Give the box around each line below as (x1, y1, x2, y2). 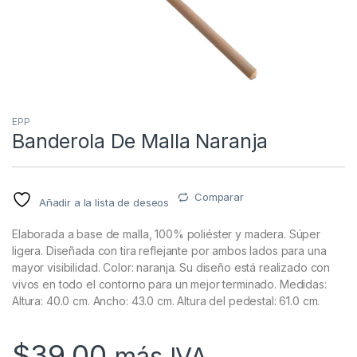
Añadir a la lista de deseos (38, 196, 170, 210)
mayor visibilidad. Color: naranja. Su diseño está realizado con (12, 261, 331, 275)
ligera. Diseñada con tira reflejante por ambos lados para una (12, 244, 327, 258)
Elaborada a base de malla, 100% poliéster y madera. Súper (12, 227, 321, 241)
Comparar (194, 190, 244, 204)
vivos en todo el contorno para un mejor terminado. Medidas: (12, 277, 327, 292)
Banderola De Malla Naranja (12, 129, 269, 154)
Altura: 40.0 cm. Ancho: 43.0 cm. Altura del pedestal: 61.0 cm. (12, 294, 320, 308)
